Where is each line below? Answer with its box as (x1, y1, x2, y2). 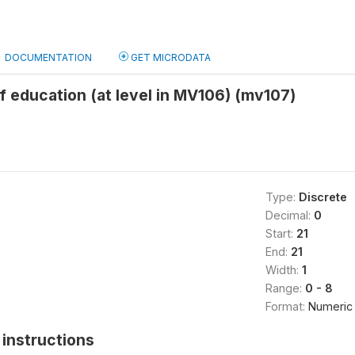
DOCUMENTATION (5, 52, 92, 63)
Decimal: (265, 208, 314, 222)
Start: (265, 227, 296, 240)
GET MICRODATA (128, 52, 211, 63)
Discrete (298, 190, 347, 204)
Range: (265, 281, 305, 295)
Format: (265, 300, 308, 313)
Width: (265, 263, 302, 277)
